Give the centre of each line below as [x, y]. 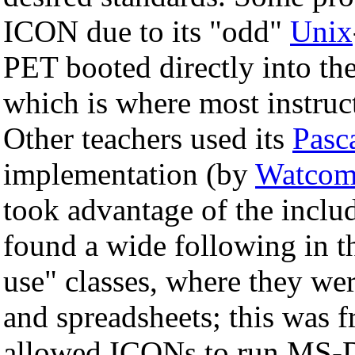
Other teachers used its [148, 138]
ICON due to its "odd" [147, 31]
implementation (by [129, 174]
